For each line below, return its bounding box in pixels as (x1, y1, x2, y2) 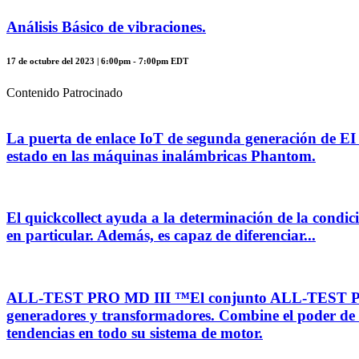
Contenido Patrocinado (6, 86, 123, 100)
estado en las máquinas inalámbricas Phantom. (6, 147, 316, 164)
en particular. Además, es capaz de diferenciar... (6, 227, 316, 244)
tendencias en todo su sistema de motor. (6, 324, 263, 341)
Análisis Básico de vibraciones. (6, 18, 206, 36)
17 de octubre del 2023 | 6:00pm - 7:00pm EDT (6, 56, 188, 67)
